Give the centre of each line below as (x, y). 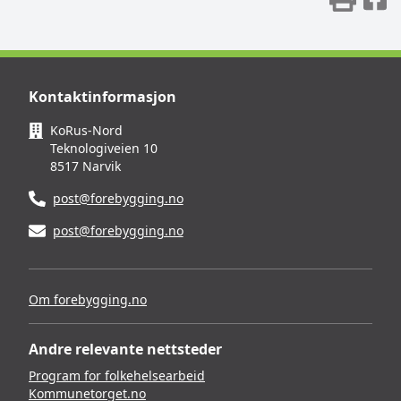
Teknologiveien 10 (104, 148)
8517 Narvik (86, 166)
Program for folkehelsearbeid (117, 375)
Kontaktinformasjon (102, 97)
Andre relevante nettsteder (125, 349)
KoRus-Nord (87, 130)
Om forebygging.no (88, 299)
